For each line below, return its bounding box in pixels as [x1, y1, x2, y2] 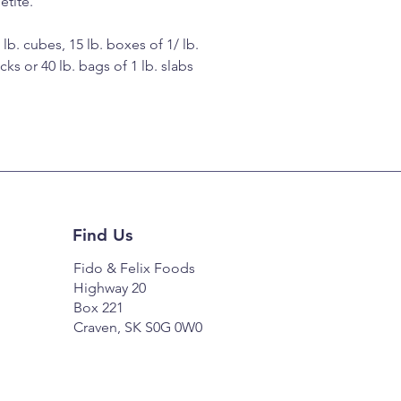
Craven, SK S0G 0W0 [73, 319, 202, 337]
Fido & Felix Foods [73, 260, 195, 277]
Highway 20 [73, 279, 146, 297]
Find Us [72, 225, 132, 246]
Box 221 [73, 299, 124, 317]
